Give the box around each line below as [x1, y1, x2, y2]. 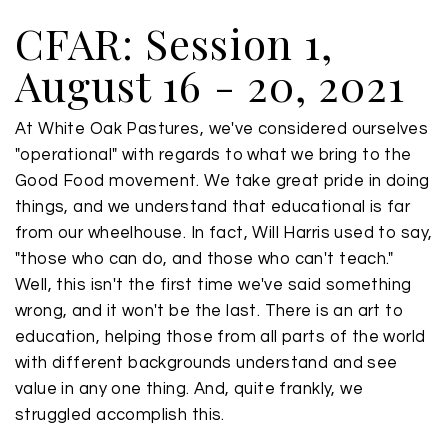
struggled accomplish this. [15, 406, 230, 424]
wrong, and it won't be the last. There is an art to [15, 302, 404, 320]
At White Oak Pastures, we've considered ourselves [15, 120, 429, 138]
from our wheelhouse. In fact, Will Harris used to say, [15, 224, 433, 242]
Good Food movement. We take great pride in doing [15, 172, 430, 190]
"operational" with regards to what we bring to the [15, 146, 412, 164]
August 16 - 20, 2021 [15, 57, 405, 114]
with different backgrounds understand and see [15, 354, 398, 372]
